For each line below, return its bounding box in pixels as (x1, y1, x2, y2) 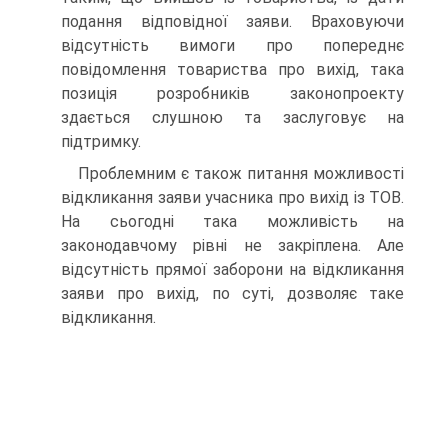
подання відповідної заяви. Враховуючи (61, 11, 404, 31)
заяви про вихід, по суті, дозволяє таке (61, 283, 404, 303)
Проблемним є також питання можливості (78, 163, 404, 183)
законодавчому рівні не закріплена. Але (61, 235, 404, 255)
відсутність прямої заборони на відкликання (61, 259, 404, 279)
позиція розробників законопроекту (61, 83, 404, 103)
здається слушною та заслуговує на (61, 107, 404, 127)
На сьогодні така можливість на (61, 211, 404, 231)
